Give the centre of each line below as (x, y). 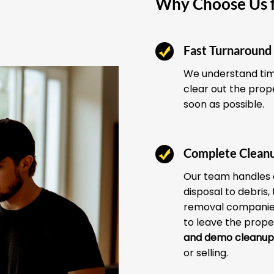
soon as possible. (224, 104)
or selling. (206, 253)
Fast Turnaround (228, 50)
